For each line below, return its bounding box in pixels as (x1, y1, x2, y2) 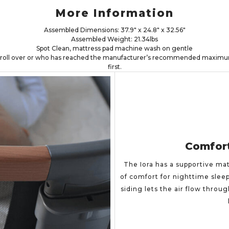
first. (107, 63, 122, 71)
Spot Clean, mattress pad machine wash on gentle (36, 44, 193, 52)
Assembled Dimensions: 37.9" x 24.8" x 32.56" (43, 26, 186, 34)
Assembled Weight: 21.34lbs (71, 35, 158, 43)
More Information (55, 7, 174, 19)
